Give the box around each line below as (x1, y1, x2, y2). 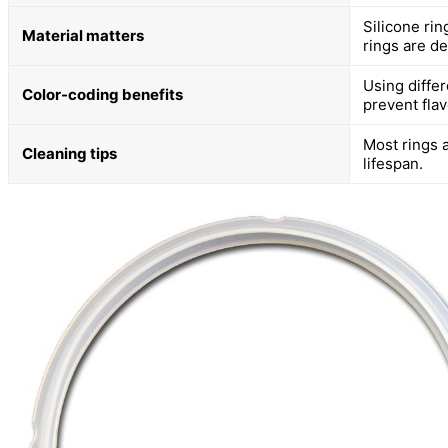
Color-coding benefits (22, 84, 183, 104)
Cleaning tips (22, 143, 117, 163)
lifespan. (363, 153, 423, 173)
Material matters (22, 25, 144, 45)
